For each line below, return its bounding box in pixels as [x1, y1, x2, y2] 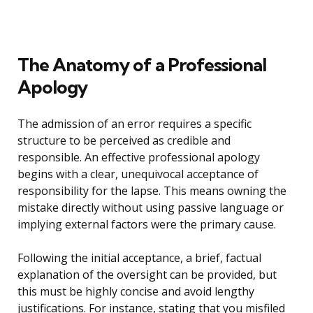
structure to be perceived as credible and [17, 133, 231, 149]
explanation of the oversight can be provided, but [17, 267, 277, 283]
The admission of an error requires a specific [17, 116, 252, 132]
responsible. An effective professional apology [17, 150, 260, 166]
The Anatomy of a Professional [17, 53, 266, 77]
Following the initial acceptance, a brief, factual [17, 250, 261, 266]
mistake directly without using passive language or [17, 200, 284, 216]
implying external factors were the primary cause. [17, 217, 276, 233]
